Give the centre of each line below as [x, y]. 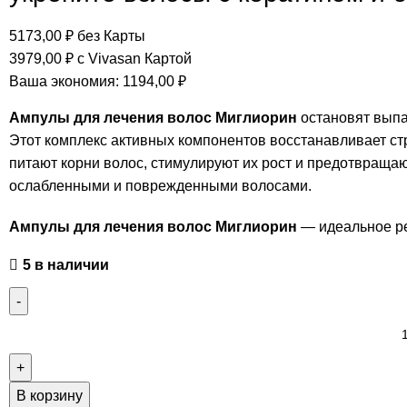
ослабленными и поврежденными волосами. [160, 186]
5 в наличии [66, 265]
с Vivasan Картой [133, 59]
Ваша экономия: [66, 81]
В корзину [50, 396]
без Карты [109, 36]
